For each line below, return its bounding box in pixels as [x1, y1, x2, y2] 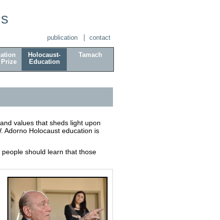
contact [89, 34, 110, 42]
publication [47, 34, 78, 42]
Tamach [79, 52, 102, 59]
